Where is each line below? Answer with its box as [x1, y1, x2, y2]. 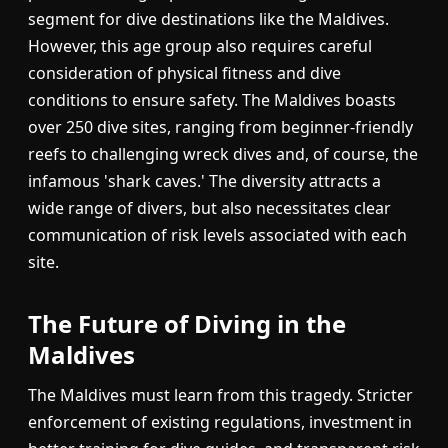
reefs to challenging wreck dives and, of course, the [28, 143, 418, 166]
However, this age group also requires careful [28, 35, 372, 58]
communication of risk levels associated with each [28, 224, 407, 247]
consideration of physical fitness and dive [28, 62, 341, 85]
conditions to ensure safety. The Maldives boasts [28, 89, 396, 112]
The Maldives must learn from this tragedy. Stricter [28, 384, 413, 407]
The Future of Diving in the [28, 307, 346, 341]
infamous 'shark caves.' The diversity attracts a [28, 170, 381, 193]
